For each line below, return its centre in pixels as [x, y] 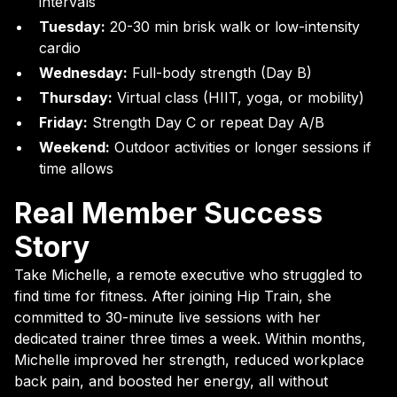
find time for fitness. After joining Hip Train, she [173, 296]
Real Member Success [168, 213]
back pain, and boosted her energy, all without [171, 381]
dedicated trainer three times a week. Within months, [190, 339]
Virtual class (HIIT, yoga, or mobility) [238, 97]
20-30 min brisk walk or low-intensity [233, 27]
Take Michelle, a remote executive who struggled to [188, 275]
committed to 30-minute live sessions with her [167, 317]
